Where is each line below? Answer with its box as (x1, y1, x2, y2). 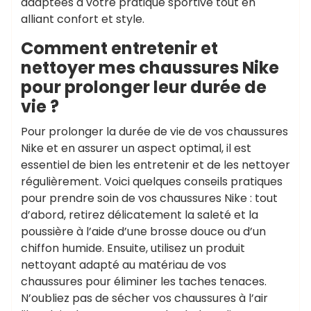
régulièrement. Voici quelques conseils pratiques (21, 174, 283, 190)
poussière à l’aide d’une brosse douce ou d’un (21, 224, 266, 239)
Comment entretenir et (21, 37, 218, 60)
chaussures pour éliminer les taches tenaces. (21, 274, 267, 289)
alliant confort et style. (21, 11, 144, 27)
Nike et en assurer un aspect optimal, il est (21, 140, 251, 156)
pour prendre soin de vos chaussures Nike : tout (21, 190, 278, 206)
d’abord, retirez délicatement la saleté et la (21, 207, 258, 223)
